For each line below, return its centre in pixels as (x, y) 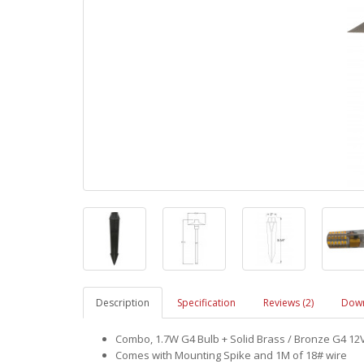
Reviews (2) (288, 303)
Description (123, 303)
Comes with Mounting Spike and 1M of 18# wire (231, 355)
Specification (206, 303)
